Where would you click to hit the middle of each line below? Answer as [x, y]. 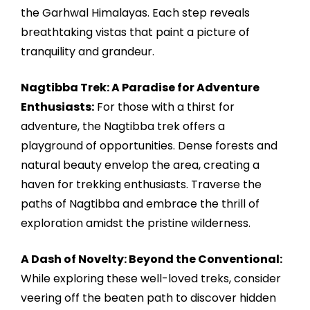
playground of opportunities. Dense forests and [149, 145]
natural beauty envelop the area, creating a [140, 165]
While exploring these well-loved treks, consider [151, 278]
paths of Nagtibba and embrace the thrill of [140, 203]
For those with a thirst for [164, 107]
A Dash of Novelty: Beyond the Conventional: [152, 259]
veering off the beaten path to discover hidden [148, 298]
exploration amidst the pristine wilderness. [136, 223]
